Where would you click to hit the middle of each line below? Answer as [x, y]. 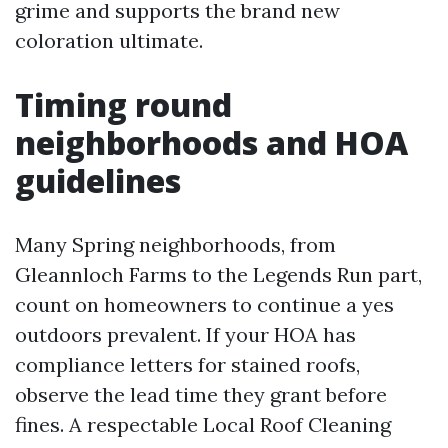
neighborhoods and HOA [211, 142]
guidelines [98, 180]
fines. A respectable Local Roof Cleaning [203, 424]
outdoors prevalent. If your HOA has [185, 334]
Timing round [123, 104]
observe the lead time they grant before [201, 394]
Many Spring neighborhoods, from [175, 244]
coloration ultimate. [109, 40]
